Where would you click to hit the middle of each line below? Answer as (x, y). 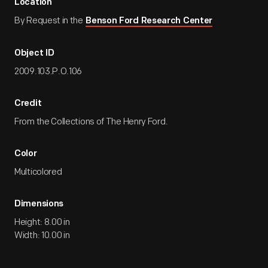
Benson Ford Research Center (149, 21)
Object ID (34, 54)
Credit (28, 104)
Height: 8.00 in (42, 222)
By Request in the (50, 21)
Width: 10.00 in (42, 235)
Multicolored (38, 172)
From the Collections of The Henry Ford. (91, 122)
